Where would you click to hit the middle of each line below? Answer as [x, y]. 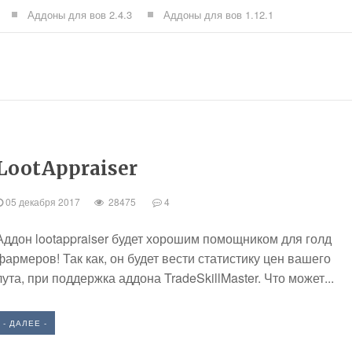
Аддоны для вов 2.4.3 [80, 15]
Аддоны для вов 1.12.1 [218, 15]
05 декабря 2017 [49, 202]
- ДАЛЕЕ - [25, 323]
